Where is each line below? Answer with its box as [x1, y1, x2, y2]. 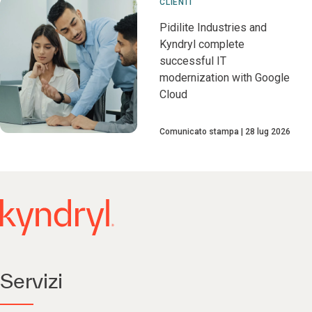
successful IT [159, 54, 227, 68]
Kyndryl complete [159, 38, 245, 51]
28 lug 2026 [245, 127, 291, 136]
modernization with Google [159, 71, 290, 84]
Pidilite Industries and [159, 21, 267, 34]
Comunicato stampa [159, 127, 240, 136]
